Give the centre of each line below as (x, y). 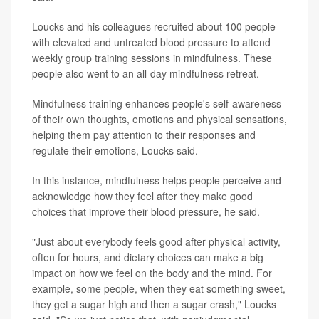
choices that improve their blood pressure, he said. (146, 211)
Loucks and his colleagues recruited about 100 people (154, 26)
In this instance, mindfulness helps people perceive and (157, 180)
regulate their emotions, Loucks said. (115, 150)
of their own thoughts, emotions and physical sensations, (159, 119)
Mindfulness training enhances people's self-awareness (157, 103)
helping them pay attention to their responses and (144, 134)
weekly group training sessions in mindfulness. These (152, 57)
